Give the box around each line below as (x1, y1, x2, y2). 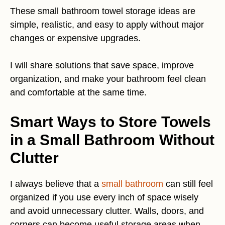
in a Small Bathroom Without (10, 132, 214, 149)
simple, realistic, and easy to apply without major (10, 20, 204, 30)
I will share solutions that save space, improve (10, 60, 194, 71)
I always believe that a (10, 179, 101, 189)
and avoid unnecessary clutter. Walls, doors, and (10, 206, 204, 216)
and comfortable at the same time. (10, 87, 147, 98)
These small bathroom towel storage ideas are (10, 6, 195, 17)
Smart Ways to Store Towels (10, 114, 211, 131)
